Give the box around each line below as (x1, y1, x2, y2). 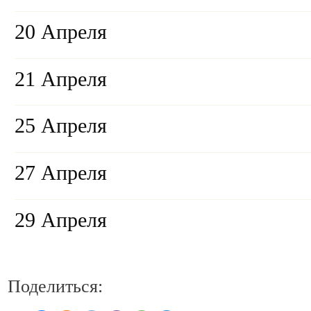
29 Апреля (15, 208, 107, 233)
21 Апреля (15, 67, 107, 91)
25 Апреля (15, 114, 107, 138)
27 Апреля (15, 161, 107, 185)
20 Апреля (15, 19, 107, 44)
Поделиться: (8, 276, 103, 296)
